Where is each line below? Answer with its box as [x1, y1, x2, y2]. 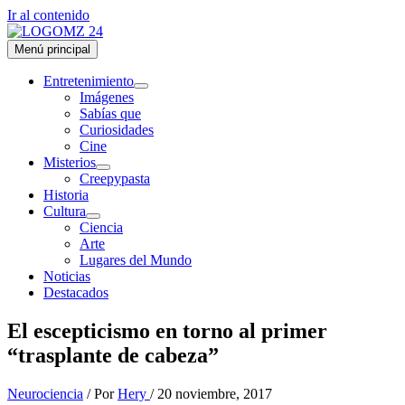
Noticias [43, 268, 90, 284]
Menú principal [14, 42, 90, 56]
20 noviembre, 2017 [157, 385, 272, 401]
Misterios [43, 155, 96, 170]
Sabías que [80, 106, 141, 121]
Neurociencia [7, 385, 83, 401]
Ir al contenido [7, 7, 89, 23]
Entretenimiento [43, 73, 134, 89]
